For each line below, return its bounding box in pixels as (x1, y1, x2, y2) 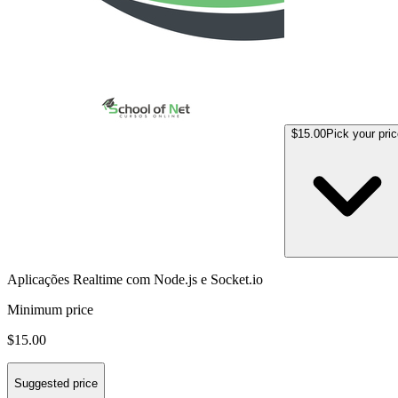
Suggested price (14, 377, 98, 391)
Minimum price (7, 301, 93, 317)
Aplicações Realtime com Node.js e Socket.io (7, 271, 263, 287)
